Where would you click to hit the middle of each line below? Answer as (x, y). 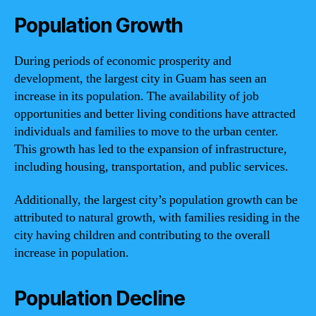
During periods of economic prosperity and (123, 61)
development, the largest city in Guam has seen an (140, 78)
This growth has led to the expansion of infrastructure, (151, 149)
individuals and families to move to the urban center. (146, 131)
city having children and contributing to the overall (142, 235)
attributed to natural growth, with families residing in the (157, 218)
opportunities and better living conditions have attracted (155, 114)
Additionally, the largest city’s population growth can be (156, 200)
